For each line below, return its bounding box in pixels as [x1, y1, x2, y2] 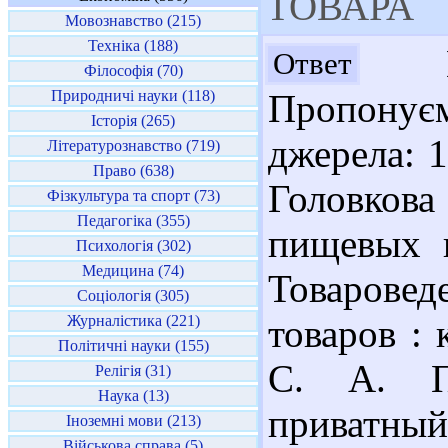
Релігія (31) [95, 362, 171, 379]
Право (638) [92, 162, 174, 179]
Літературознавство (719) [46, 137, 220, 154]
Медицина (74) [82, 262, 184, 279]
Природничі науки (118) [51, 87, 215, 104]
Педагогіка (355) [76, 212, 190, 229]
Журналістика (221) [66, 312, 200, 329]
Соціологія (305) [77, 287, 189, 304]
